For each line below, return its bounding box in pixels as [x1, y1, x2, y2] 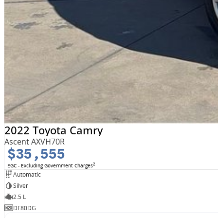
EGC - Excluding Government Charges [7, 162, 93, 169]
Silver [13, 181, 28, 190]
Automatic [13, 170, 41, 179]
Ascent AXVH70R [4, 136, 65, 147]
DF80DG [13, 203, 36, 212]
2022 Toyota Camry [4, 123, 103, 138]
